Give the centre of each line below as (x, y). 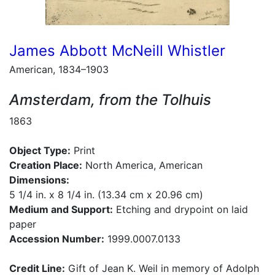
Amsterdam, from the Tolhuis (110, 100)
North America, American (142, 165)
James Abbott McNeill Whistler (117, 51)
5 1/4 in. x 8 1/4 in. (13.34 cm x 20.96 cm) (106, 195)
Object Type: (40, 150)
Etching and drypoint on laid (180, 209)
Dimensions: (39, 180)
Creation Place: (46, 165)
